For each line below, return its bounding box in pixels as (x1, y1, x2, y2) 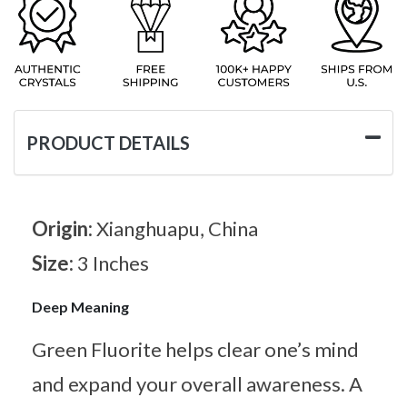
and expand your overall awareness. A (32, 371, 362, 396)
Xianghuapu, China (96, 215, 258, 241)
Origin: (32, 215, 96, 241)
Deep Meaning (32, 297, 129, 315)
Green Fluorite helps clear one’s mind (32, 336, 359, 362)
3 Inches (77, 250, 149, 275)
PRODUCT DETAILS (26, 131, 190, 154)
